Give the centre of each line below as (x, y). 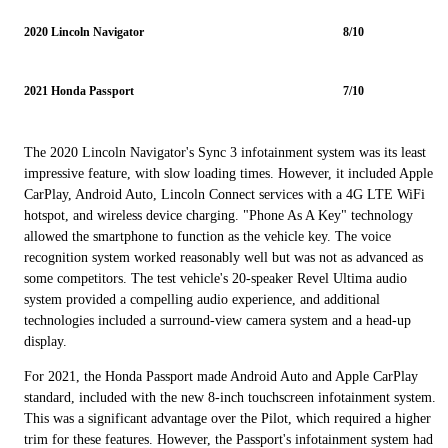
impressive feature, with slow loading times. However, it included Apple (228, 173)
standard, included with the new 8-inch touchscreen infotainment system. (230, 397)
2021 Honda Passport (79, 90)
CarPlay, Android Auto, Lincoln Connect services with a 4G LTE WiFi (224, 194)
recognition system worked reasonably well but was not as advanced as (223, 257)
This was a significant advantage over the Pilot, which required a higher (227, 418)
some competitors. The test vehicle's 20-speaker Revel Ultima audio (215, 278)
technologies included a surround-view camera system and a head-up (217, 320)
